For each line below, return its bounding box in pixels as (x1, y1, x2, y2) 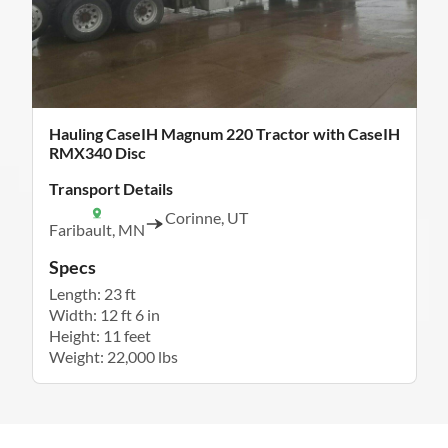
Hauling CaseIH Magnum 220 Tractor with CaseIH (48, 124, 400, 144)
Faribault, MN (48, 220, 145, 240)
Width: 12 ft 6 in (48, 305, 160, 325)
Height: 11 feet (48, 326, 151, 346)
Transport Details (48, 179, 173, 199)
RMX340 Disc (48, 143, 146, 163)
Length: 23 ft (48, 284, 136, 304)
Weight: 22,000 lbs (48, 347, 178, 367)
